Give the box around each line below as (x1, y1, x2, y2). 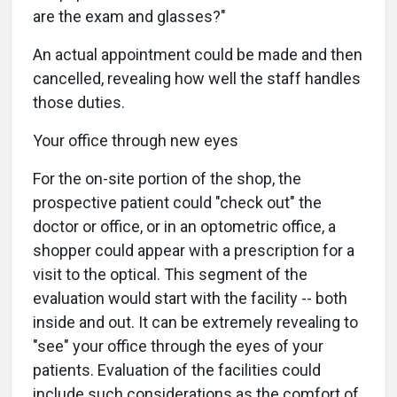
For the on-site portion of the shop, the (33, 169, 301, 188)
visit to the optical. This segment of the (33, 265, 307, 284)
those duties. (33, 93, 125, 112)
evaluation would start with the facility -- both (33, 289, 347, 307)
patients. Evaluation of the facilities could (33, 361, 321, 379)
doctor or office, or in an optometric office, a (33, 217, 336, 236)
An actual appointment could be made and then (33, 45, 362, 64)
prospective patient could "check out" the (33, 193, 322, 212)
